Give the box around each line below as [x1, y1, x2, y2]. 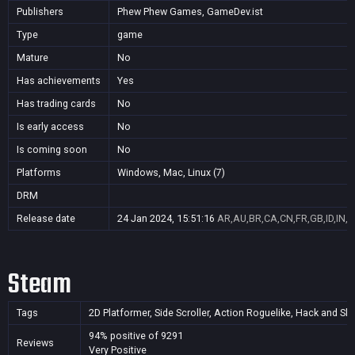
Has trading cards [17, 97, 96, 109]
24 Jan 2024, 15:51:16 [117, 212, 215, 224]
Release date [17, 212, 75, 224]
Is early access [17, 120, 84, 132]
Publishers [17, 6, 63, 17]
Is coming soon [17, 143, 87, 155]
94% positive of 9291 [89, 330, 183, 342]
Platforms [17, 166, 61, 178]
